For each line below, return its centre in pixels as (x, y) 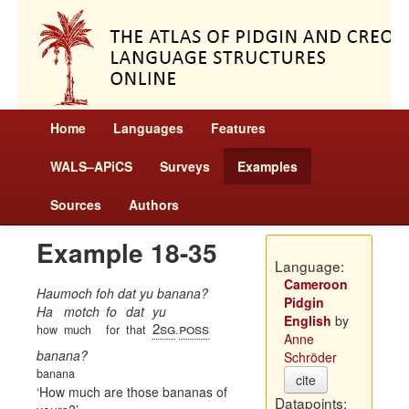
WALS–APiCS (91, 166)
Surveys (185, 166)
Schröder (310, 357)
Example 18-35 (127, 252)
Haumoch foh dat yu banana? (122, 293)
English (307, 320)
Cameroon (315, 284)
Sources (76, 204)
